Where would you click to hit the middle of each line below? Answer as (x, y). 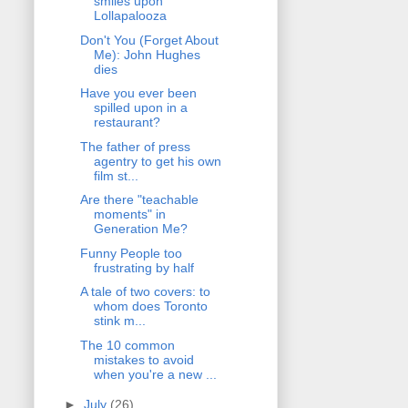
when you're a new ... (155, 374)
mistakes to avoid (143, 359)
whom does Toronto (150, 306)
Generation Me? (140, 229)
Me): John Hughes (147, 54)
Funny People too (131, 253)
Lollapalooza (130, 16)
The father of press (135, 146)
